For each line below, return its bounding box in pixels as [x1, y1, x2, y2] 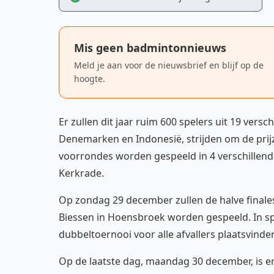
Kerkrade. [59, 166, 104, 180]
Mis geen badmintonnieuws [74, 40, 226, 55]
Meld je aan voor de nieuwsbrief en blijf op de [74, 59, 264, 71]
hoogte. [74, 73, 105, 84]
